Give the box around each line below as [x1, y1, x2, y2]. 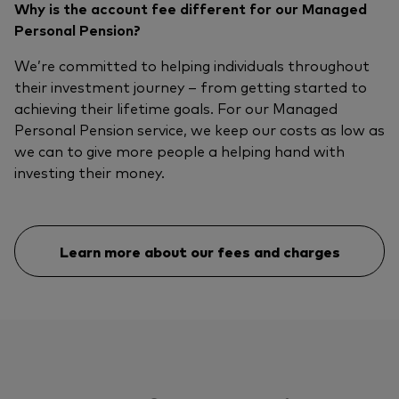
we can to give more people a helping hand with [14, 141, 345, 161]
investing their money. [14, 162, 165, 183]
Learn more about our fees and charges [59, 241, 340, 262]
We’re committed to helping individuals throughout [14, 55, 370, 76]
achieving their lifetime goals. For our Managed [14, 98, 338, 118]
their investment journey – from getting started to [14, 77, 367, 97]
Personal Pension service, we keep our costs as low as [14, 119, 385, 140]
